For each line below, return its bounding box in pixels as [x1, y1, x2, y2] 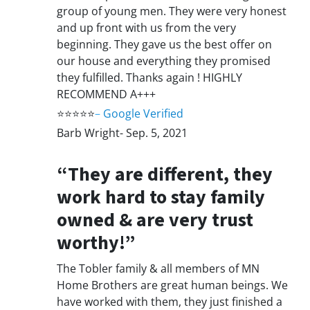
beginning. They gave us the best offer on [57, 37, 272, 53]
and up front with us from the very [57, 20, 236, 36]
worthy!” [57, 229, 136, 257]
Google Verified [103, 106, 186, 122]
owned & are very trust [57, 206, 253, 235]
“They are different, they [57, 161, 273, 189]
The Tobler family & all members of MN [57, 261, 259, 277]
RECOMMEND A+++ [57, 86, 156, 102]
